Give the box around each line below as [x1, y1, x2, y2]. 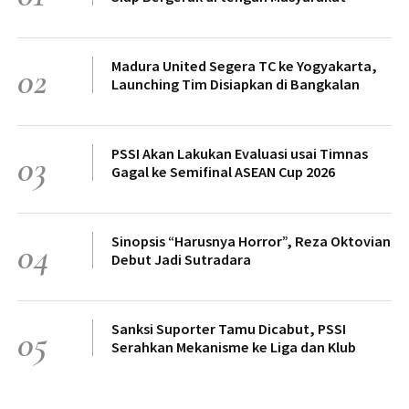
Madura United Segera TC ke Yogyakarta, [111, 56, 377, 75]
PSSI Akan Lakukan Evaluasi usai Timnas [111, 143, 368, 163]
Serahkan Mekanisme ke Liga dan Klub [111, 337, 356, 356]
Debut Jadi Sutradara [111, 249, 251, 268]
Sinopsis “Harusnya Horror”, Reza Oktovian [111, 231, 391, 250]
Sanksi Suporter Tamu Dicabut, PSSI [111, 319, 346, 338]
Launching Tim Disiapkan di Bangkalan [111, 74, 360, 93]
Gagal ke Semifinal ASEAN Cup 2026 [111, 162, 335, 181]
